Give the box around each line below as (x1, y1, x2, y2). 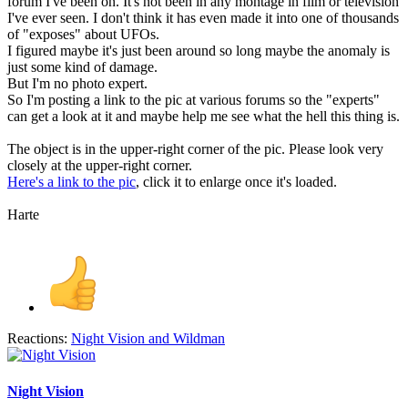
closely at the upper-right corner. (7, 158, 192, 174)
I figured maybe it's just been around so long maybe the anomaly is (7, 43, 390, 59)
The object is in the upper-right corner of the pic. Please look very (7, 141, 383, 158)
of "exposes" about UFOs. (7, 26, 159, 43)
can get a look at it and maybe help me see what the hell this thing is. (7, 108, 400, 125)
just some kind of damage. (7, 59, 158, 76)
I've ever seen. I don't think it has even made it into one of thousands (7, 10, 399, 26)
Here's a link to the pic (7, 174, 136, 190)
